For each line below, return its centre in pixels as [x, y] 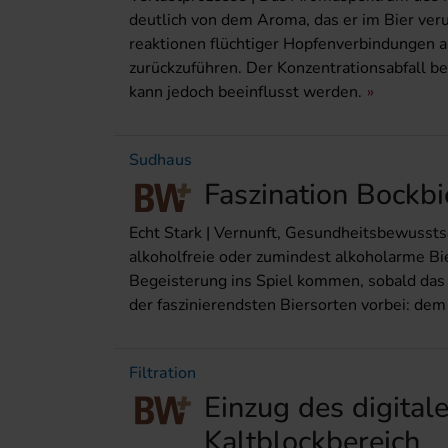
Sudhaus [160, 160]
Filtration [162, 372]
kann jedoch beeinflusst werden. [245, 92]
